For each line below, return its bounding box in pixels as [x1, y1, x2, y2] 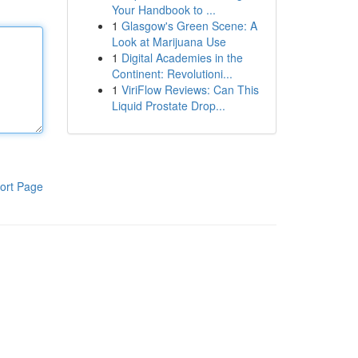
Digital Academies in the [121, 50, 243, 66]
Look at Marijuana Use [111, 34, 226, 50]
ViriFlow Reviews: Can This [121, 82, 259, 97]
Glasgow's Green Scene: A [121, 18, 257, 34]
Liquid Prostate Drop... [111, 97, 225, 113]
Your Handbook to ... [111, 2, 216, 18]
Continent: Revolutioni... [111, 66, 233, 82]
